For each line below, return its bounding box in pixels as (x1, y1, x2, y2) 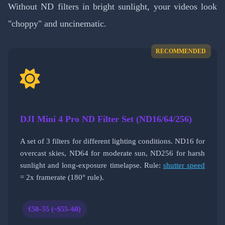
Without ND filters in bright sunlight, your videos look (8, 2, 217, 12)
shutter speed (163, 161, 205, 170)
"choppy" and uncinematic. (8, 19, 106, 29)
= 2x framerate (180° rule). (20, 173, 104, 182)
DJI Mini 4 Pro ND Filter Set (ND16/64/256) (20, 114, 192, 125)
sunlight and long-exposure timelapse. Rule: (20, 161, 163, 170)
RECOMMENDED (156, 48, 206, 55)
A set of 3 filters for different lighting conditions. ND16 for (20, 137, 205, 146)
